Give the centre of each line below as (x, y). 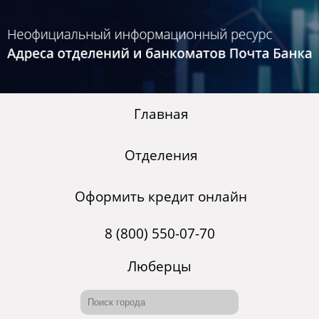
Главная (161, 114)
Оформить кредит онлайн (161, 197)
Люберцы (159, 267)
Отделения (161, 156)
